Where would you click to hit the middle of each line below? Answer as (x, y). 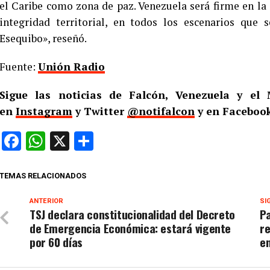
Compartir (136, 141)
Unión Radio (71, 67)
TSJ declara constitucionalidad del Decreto (132, 215)
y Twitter (100, 111)
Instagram (44, 111)
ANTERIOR (46, 201)
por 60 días (56, 242)
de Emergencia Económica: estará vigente (130, 228)
